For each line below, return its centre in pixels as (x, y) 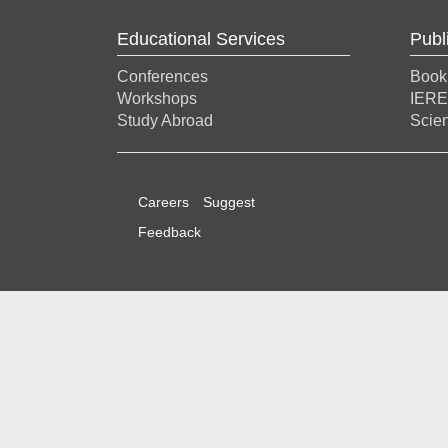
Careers (163, 202)
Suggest (229, 202)
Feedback (169, 232)
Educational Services (201, 39)
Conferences (162, 76)
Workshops (157, 98)
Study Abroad (165, 120)
